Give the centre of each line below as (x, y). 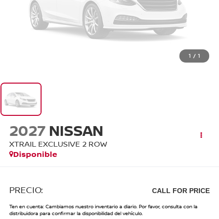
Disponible (35, 154)
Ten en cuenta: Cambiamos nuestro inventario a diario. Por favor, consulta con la (103, 207)
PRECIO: (26, 190)
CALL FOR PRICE (181, 191)
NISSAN (77, 130)
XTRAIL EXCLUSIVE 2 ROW (58, 143)
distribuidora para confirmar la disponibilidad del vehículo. (76, 213)
